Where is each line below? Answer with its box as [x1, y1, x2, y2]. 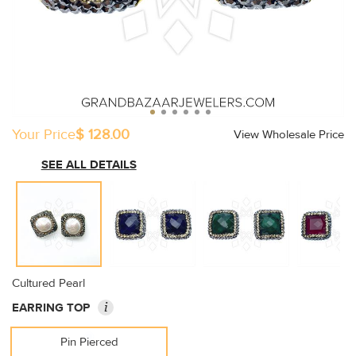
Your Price [12, 126, 75, 144]
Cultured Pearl [12, 276, 85, 291]
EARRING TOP [12, 300, 90, 315]
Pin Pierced [60, 335, 118, 350]
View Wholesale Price [234, 127, 344, 142]
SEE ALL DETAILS [41, 157, 137, 172]
